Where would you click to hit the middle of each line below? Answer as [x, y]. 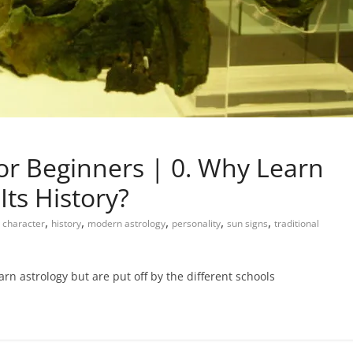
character [24, 224]
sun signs [247, 224]
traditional [297, 224]
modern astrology [126, 224]
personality [196, 224]
